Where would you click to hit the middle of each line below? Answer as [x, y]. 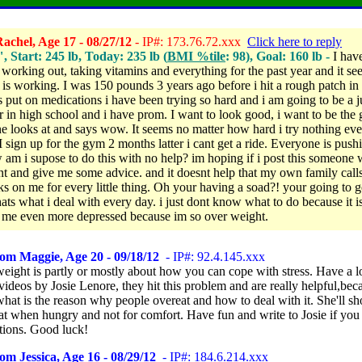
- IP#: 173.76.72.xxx [189, 42]
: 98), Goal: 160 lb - [279, 56]
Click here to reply [295, 42]
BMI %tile [196, 56]
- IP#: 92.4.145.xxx [212, 257]
